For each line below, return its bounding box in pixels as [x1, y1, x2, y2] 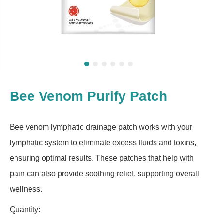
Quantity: [10, 205, 40, 214]
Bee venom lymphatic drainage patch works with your [10, 123, 192, 131]
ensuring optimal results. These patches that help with [10, 154, 194, 162]
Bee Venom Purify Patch [10, 89, 167, 104]
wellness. [10, 185, 42, 193]
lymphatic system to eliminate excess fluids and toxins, [10, 139, 196, 147]
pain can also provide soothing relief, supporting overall [10, 170, 199, 178]
